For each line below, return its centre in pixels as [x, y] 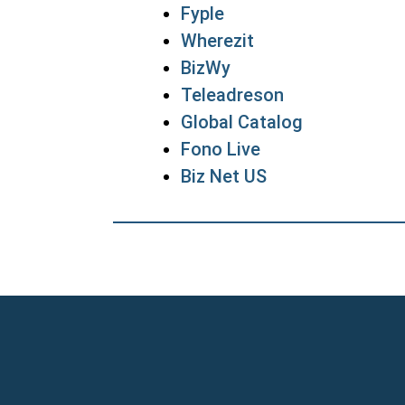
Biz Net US [224, 176]
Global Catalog [242, 122]
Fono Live [221, 149]
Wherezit [217, 41]
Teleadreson [232, 95]
